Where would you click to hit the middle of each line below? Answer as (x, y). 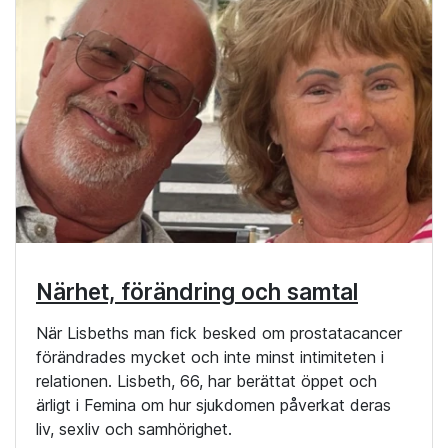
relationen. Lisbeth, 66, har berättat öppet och (206, 380)
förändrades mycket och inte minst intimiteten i (210, 356)
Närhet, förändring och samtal (197, 291)
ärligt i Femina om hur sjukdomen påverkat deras (213, 404)
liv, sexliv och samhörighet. (134, 428)
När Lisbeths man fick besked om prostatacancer (219, 332)
